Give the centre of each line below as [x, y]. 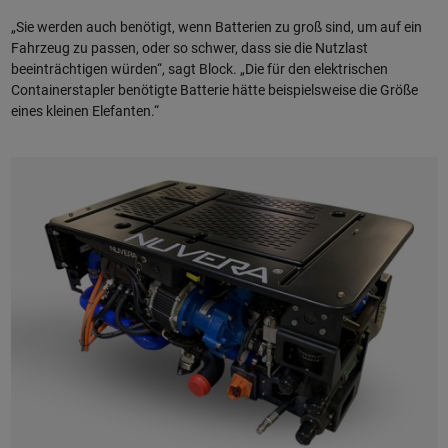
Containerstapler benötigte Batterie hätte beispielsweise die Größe [214, 90]
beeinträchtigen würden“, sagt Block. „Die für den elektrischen [199, 69]
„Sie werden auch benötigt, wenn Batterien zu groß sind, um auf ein [216, 27]
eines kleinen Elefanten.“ [84, 111]
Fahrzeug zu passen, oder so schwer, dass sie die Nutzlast [189, 48]
